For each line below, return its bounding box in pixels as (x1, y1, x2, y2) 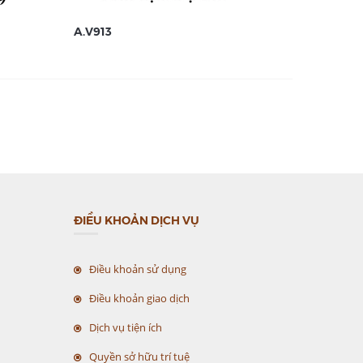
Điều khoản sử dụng (89, 262, 186, 276)
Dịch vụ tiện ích (89, 320, 162, 335)
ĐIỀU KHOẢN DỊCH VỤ (74, 211, 199, 228)
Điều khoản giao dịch (89, 291, 190, 305)
